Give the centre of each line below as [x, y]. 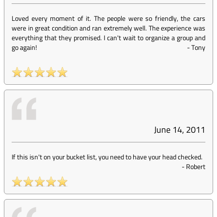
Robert [196, 166]
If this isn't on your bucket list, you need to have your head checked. [107, 157]
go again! [24, 47]
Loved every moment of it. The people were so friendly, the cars [108, 18]
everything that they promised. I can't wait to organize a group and [108, 38]
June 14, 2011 [180, 130]
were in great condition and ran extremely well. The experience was [108, 28]
